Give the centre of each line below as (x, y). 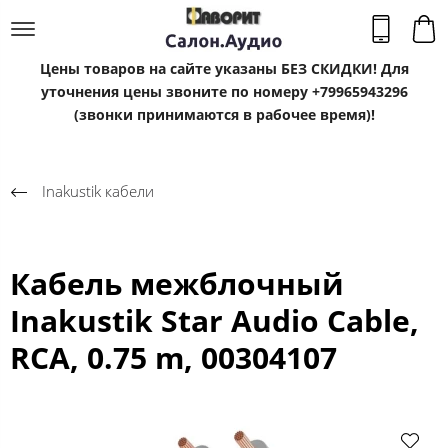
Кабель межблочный (177, 283)
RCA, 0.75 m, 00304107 (173, 357)
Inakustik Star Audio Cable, (214, 320)
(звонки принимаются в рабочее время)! (224, 114)
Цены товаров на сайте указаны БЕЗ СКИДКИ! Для (224, 68)
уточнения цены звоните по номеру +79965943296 (224, 91)
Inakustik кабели (98, 190)
